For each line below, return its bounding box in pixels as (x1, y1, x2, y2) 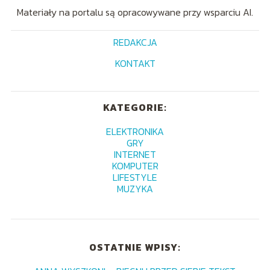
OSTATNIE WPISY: (89, 240, 181, 255)
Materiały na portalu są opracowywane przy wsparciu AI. (17, 5, 253, 20)
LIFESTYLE (113, 170, 157, 185)
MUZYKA (117, 181, 153, 196)
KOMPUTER (111, 159, 159, 174)
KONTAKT (115, 56, 155, 71)
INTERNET (114, 147, 156, 162)
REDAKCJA (113, 35, 157, 50)
